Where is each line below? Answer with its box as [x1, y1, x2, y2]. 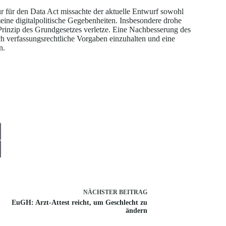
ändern [125, 206, 147, 214]
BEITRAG [119, 188, 147, 196]
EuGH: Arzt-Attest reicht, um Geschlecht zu [11, 198, 147, 206]
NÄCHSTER [83, 188, 119, 196]
